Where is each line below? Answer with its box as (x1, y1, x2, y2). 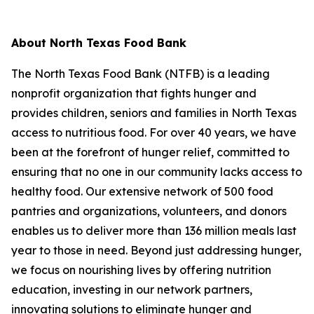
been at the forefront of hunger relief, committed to (11, 145, 289, 159)
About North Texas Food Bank (11, 36, 186, 50)
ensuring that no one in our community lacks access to (11, 165, 302, 179)
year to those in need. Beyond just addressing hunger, (11, 243, 301, 257)
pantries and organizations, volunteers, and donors (11, 204, 287, 218)
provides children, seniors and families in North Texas (11, 106, 296, 120)
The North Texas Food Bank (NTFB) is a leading (11, 67, 270, 81)
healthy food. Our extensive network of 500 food (11, 184, 273, 198)
